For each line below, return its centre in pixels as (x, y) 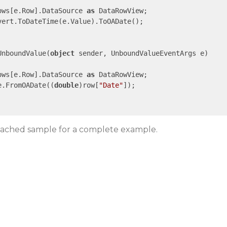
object (62, 53)
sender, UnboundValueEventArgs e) (141, 53)
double (66, 85)
